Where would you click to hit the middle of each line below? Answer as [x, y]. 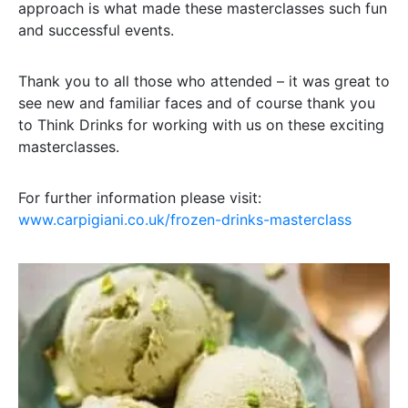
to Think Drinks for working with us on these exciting [201, 125]
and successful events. [96, 30]
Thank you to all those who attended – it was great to [204, 81]
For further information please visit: [140, 198]
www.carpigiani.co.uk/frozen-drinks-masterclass [185, 219]
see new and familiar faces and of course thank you [197, 103]
